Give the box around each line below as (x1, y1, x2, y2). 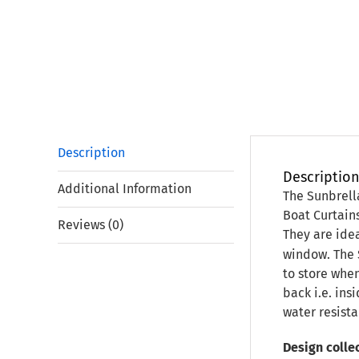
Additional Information (58, 181, 192, 196)
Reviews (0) (58, 217, 123, 232)
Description (58, 145, 125, 160)
